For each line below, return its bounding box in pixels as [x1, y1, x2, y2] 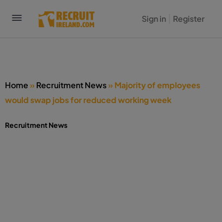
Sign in [141, 13, 166, 24]
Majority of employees [114, 80, 200, 90]
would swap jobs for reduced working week [5, 95, 171, 105]
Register [172, 13, 205, 24]
